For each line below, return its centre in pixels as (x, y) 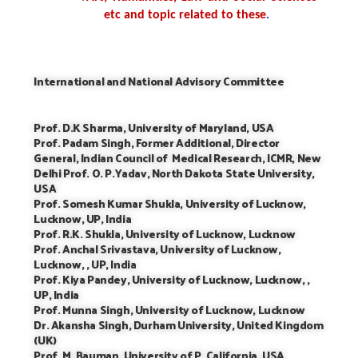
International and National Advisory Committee (159, 82)
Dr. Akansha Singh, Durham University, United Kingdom (179, 325)
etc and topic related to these (185, 16)
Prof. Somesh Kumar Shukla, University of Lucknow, (170, 204)
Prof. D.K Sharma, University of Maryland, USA (154, 128)
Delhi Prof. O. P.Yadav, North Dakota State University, (174, 173)
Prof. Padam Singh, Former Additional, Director (157, 143)
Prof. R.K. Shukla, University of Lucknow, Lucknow (165, 234)
